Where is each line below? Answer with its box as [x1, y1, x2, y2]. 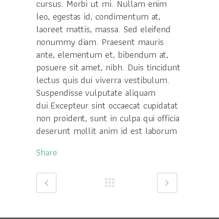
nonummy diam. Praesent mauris [36, 34, 164, 49]
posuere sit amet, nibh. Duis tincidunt [36, 60, 181, 75]
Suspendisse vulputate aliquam [36, 85, 155, 100]
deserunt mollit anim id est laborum [36, 123, 177, 138]
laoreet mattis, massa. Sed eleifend [36, 22, 171, 37]
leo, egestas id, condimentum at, [36, 9, 161, 24]
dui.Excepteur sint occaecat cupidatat [36, 98, 178, 113]
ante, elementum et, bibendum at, [36, 47, 169, 62]
